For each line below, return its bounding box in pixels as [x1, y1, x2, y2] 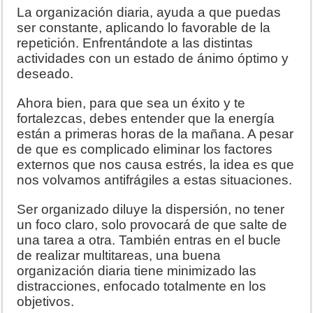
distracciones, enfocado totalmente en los [17, 279, 267, 294]
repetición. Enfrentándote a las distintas [17, 36, 254, 51]
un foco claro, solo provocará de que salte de [17, 217, 288, 233]
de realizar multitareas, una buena [17, 248, 221, 263]
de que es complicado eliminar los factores [17, 142, 273, 157]
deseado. [17, 66, 74, 82]
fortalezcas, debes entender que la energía [17, 111, 275, 126]
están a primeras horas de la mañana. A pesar [17, 126, 294, 142]
